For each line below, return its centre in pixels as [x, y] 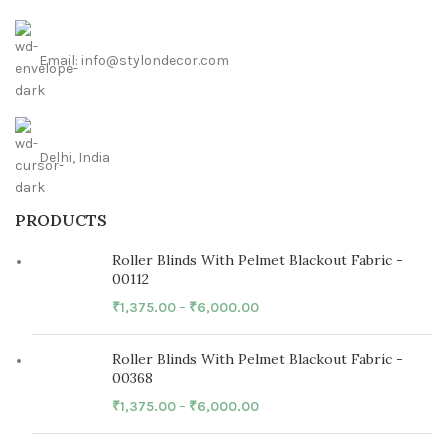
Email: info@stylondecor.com [134, 61]
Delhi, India [74, 158]
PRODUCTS [61, 220]
